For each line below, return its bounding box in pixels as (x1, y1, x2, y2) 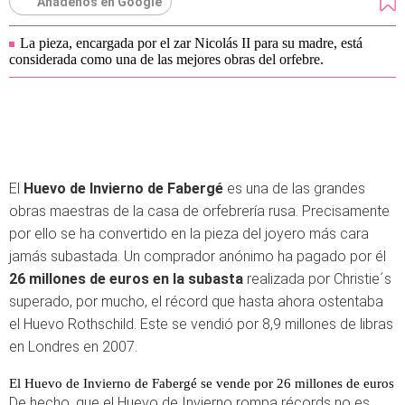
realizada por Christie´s (243, 270, 391, 287)
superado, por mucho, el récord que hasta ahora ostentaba (9, 293, 383, 310)
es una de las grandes (223, 180, 365, 197)
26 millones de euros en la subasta (9, 270, 243, 287)
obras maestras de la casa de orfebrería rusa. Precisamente (9, 202, 390, 220)
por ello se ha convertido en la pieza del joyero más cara (9, 225, 369, 242)
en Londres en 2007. (9, 338, 137, 355)
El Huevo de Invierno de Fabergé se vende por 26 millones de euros (9, 376, 394, 391)
